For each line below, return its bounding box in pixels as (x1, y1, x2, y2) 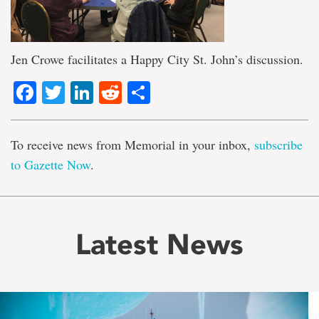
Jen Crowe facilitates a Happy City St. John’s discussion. (11, 51, 303, 68)
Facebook (36, 76, 137, 110)
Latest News (75, 227, 244, 262)
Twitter (65, 76, 132, 110)
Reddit (122, 76, 188, 110)
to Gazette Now (11, 156, 90, 174)
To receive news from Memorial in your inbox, (11, 136, 254, 154)
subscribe (254, 136, 303, 154)
